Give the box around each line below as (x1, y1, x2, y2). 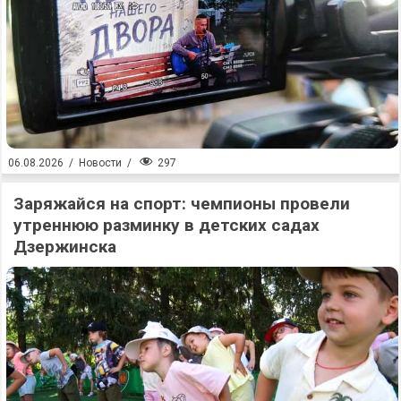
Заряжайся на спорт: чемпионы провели (13, 193, 350, 215)
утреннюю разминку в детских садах (13, 215, 320, 236)
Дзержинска (13, 236, 116, 258)
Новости (79, 157, 122, 170)
